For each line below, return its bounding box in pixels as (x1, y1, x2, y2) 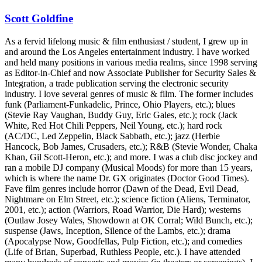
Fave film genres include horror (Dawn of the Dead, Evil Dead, (5, 183, 239, 194)
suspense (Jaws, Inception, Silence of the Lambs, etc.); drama (5, 225, 230, 236)
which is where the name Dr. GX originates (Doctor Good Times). (5, 173, 249, 183)
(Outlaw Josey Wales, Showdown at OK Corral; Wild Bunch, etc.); (5, 215, 253, 225)
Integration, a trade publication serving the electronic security (5, 78, 229, 88)
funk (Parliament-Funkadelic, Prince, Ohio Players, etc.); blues (5, 99, 235, 109)
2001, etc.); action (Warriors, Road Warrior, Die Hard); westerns (5, 204, 241, 215)
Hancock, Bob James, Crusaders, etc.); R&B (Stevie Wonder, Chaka (5, 141, 257, 151)
